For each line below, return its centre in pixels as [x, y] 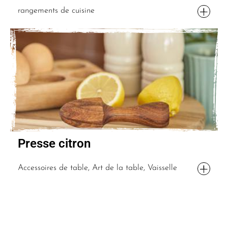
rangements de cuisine [56, 11]
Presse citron [54, 143]
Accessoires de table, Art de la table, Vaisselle [97, 168]
